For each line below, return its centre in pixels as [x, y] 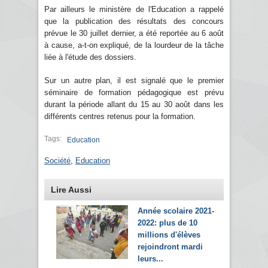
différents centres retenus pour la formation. [120, 116]
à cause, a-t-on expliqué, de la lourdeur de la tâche [134, 45]
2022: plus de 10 [167, 223]
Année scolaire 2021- [176, 211]
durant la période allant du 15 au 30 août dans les [134, 104]
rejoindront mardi [170, 246]
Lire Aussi [71, 189]
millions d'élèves [169, 234]
